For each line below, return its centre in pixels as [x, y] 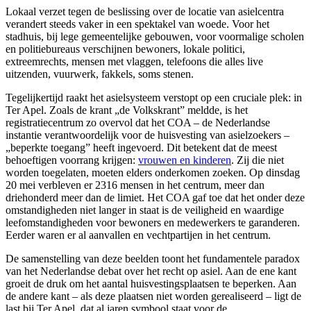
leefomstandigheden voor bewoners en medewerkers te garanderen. [153, 222]
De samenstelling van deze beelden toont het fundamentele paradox [153, 258]
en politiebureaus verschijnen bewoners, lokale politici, [125, 49]
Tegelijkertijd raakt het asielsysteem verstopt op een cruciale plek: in [154, 97]
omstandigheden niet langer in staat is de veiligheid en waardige [145, 210]
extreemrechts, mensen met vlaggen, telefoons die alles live [134, 61]
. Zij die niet [258, 160]
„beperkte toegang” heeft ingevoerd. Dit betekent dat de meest [141, 147]
